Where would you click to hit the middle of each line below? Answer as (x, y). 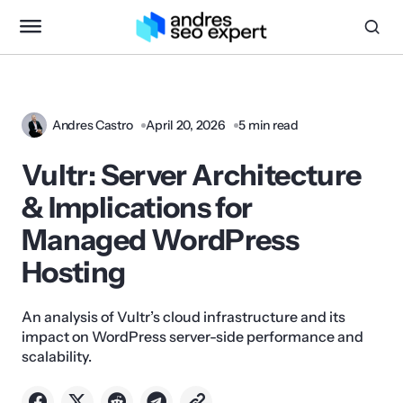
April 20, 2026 (186, 125)
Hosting (74, 272)
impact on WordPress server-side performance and (193, 336)
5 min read (269, 125)
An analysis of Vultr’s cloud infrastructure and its (184, 317)
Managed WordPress (161, 240)
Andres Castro (93, 125)
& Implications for (137, 207)
